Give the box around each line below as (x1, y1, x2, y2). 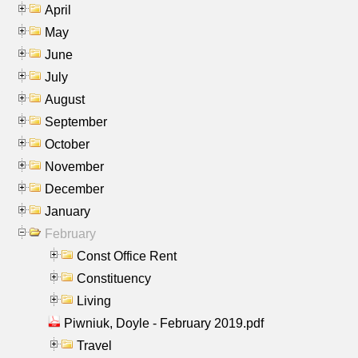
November (45, 159, 104, 173)
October (45, 137, 89, 151)
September (45, 114, 107, 129)
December (45, 181, 104, 196)
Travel (77, 338, 112, 352)
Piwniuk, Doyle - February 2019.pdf (64, 316, 264, 330)
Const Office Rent (77, 249, 177, 263)
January (45, 204, 90, 218)
